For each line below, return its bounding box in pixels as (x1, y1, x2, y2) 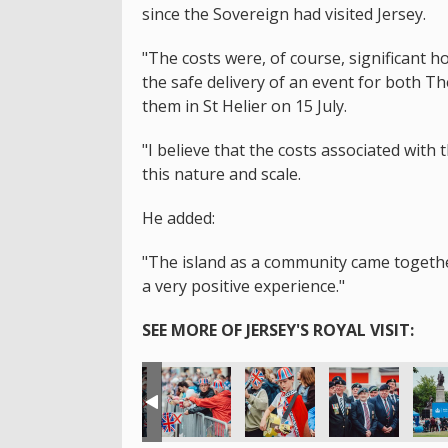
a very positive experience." (142, 274, 345, 297)
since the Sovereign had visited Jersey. (142, 2, 426, 25)
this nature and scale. (142, 162, 301, 185)
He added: (142, 206, 215, 229)
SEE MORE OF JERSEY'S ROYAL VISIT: (142, 318, 418, 341)
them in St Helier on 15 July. (142, 94, 347, 117)
